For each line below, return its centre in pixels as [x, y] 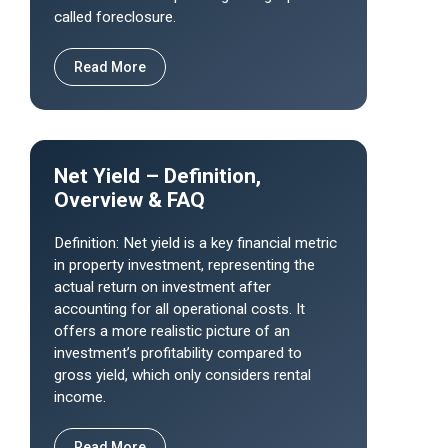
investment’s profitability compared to [178, 353]
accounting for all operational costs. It [179, 309]
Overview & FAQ [129, 200]
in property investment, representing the [184, 265]
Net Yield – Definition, [157, 176]
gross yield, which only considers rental [182, 375]
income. [80, 397]
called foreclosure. [115, 17]
